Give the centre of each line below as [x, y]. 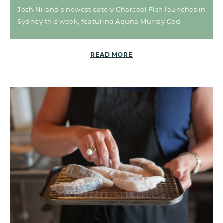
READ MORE [111, 55]
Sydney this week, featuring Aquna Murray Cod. [100, 22]
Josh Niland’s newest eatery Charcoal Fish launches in [111, 10]
